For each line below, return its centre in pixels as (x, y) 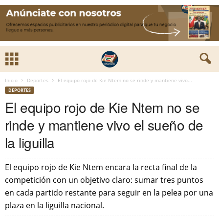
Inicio (11, 80)
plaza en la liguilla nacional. (55, 205)
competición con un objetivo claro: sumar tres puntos (104, 180)
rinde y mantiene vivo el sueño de (104, 125)
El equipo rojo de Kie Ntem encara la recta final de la (101, 167)
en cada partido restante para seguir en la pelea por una (109, 193)
